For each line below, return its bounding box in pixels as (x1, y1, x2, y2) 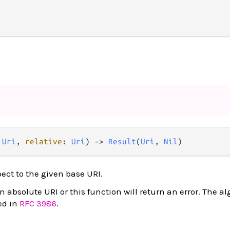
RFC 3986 (20, 198, 56, 209)
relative (25, 137, 62, 146)
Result (108, 137, 136, 146)
